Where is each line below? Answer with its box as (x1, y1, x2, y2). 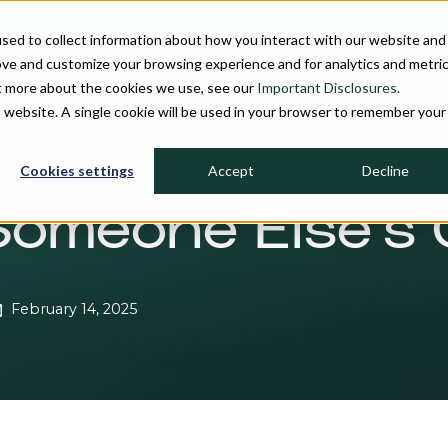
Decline (361, 162, 409, 180)
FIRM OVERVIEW (289, 89, 397, 104)
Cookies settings (20, 162, 134, 180)
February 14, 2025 (10, 299, 137, 318)
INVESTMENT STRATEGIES (91, 89, 258, 104)
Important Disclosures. (257, 79, 400, 96)
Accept (208, 162, 254, 180)
